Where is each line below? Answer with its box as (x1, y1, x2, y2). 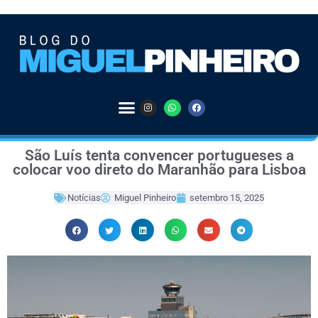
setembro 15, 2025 (190, 192, 264, 204)
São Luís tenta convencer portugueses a (24, 147, 294, 165)
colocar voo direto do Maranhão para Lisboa (12, 161, 306, 179)
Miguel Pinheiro (114, 192, 176, 204)
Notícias (67, 192, 101, 204)
